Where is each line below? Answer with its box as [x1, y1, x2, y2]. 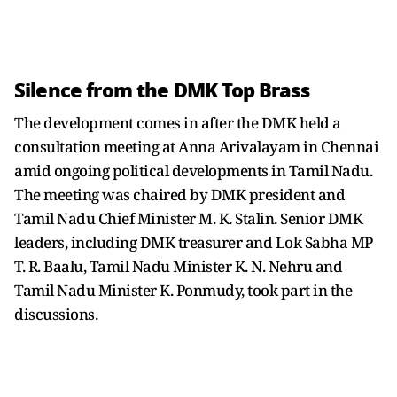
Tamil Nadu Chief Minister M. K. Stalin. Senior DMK [14, 207, 362, 229]
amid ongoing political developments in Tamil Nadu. [14, 160, 372, 181]
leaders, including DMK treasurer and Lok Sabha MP [14, 231, 373, 253]
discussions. [14, 303, 97, 324]
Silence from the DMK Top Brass [14, 74, 309, 105]
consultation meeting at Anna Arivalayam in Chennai [14, 136, 378, 157]
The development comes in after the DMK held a [14, 112, 341, 133]
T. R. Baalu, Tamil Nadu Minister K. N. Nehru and [14, 255, 342, 276]
